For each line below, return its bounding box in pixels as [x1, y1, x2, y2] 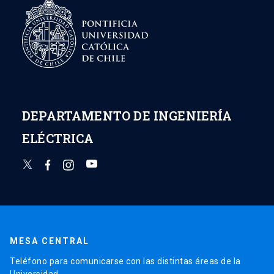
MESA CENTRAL [10, 235, 89, 246]
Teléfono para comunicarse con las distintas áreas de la [10, 256, 241, 266]
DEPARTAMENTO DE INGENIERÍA [22, 107, 232, 124]
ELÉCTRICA [22, 130, 94, 146]
